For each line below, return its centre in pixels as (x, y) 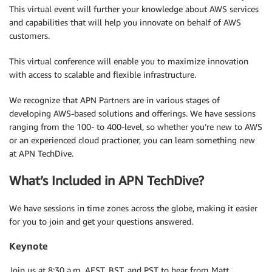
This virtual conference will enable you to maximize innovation (129, 61)
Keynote (29, 246)
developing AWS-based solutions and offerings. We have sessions (132, 113)
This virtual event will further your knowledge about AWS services (134, 8)
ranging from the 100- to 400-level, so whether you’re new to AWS (136, 126)
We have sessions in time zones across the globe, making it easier (133, 208)
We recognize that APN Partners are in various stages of (114, 100)
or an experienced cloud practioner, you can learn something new (132, 140)
